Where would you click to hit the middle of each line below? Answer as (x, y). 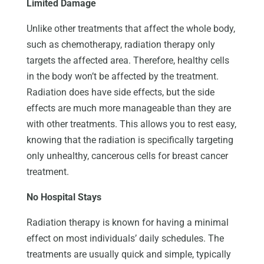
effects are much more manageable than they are (128, 108)
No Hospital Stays (64, 197)
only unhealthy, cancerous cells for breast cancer (127, 156)
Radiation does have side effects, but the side (120, 92)
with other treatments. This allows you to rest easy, (131, 124)
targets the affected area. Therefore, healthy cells (128, 60)
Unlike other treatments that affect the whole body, (131, 28)
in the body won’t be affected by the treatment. (122, 76)
